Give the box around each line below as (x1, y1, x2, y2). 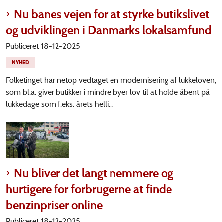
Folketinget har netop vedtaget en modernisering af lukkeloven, (6, 75, 216, 85)
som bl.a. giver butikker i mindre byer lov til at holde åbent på (6, 87, 210, 97)
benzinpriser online (6, 197, 103, 212)
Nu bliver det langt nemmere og (14, 166, 173, 180)
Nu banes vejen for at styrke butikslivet (14, 6, 209, 21)
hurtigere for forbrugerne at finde (6, 181, 172, 196)
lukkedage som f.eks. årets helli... (6, 99, 113, 109)
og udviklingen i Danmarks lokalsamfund (6, 22, 212, 37)
